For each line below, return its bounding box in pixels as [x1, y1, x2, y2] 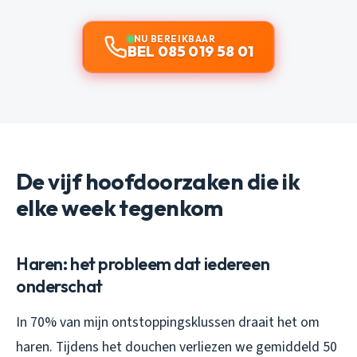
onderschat [16, 275, 103, 298]
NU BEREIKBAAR [133, 33, 216, 45]
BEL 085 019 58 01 [127, 42, 254, 61]
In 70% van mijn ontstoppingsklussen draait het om [16, 312, 320, 333]
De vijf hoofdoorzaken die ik [16, 167, 300, 196]
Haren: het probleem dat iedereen [16, 253, 270, 276]
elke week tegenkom [16, 194, 223, 222]
